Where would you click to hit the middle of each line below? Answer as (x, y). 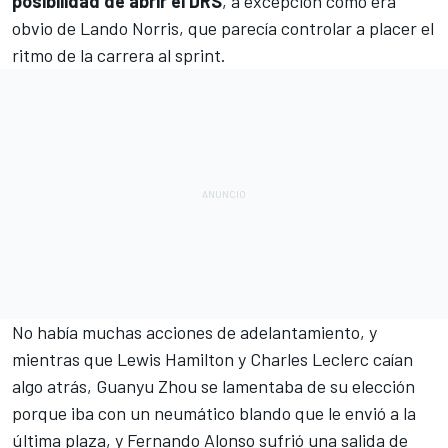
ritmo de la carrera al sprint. (119, 55)
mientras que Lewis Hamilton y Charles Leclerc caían (212, 359)
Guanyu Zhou (146, 386)
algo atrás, (54, 386)
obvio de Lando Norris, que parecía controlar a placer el (223, 28)
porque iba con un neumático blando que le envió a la (214, 413)
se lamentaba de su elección (306, 386)
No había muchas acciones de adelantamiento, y (194, 332)
